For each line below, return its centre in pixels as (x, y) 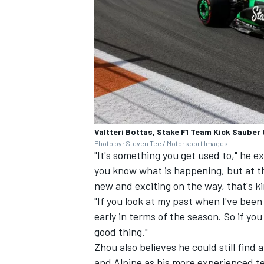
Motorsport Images (197, 143)
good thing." (121, 232)
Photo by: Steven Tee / (131, 143)
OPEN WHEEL (118, 75)
